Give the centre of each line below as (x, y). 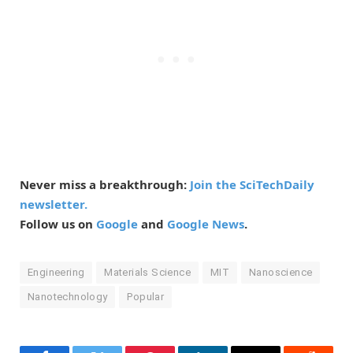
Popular (146, 296)
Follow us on (58, 223)
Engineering (56, 272)
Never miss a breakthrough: (105, 184)
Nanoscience (281, 272)
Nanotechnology (68, 296)
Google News (206, 223)
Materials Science (147, 272)
